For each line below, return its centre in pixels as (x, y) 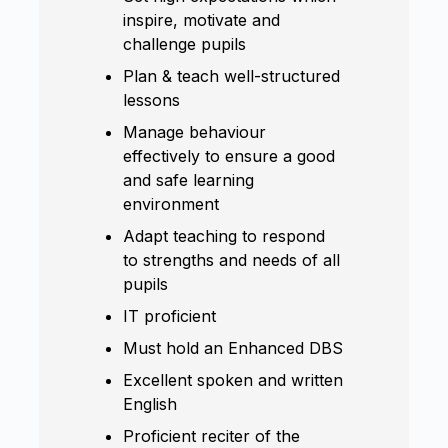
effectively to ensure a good (229, 155)
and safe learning (189, 179)
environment (171, 203)
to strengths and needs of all (232, 259)
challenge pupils (185, 43)
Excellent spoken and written (233, 379)
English (150, 403)
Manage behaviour (195, 131)
